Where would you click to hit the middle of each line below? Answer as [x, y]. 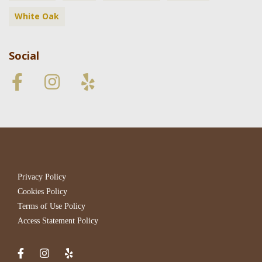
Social [24, 56]
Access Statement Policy [58, 221]
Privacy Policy [42, 177]
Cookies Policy [42, 192]
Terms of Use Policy [51, 206]
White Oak [37, 16]
